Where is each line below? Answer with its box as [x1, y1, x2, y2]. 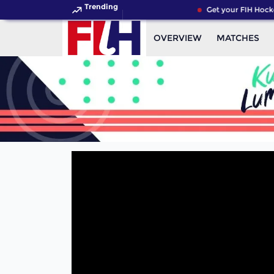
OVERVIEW [153, 32, 202, 43]
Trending [84, 2, 118, 11]
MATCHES [216, 32, 259, 43]
